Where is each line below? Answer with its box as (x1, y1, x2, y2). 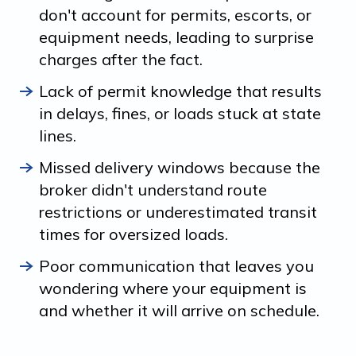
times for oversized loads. (39, 223, 228, 244)
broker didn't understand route (39, 179, 267, 199)
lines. (39, 125, 76, 145)
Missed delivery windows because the (39, 157, 320, 177)
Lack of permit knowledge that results (39, 80, 322, 101)
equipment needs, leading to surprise (39, 26, 314, 47)
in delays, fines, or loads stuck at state (39, 103, 321, 123)
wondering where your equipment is (39, 277, 307, 298)
